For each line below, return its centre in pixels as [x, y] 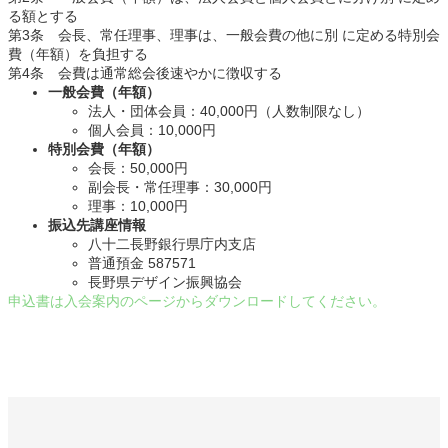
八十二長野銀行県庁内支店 [172, 244]
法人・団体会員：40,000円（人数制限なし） [229, 111]
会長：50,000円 [138, 168]
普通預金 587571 [142, 263]
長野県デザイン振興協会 [165, 282]
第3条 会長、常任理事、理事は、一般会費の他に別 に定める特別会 [224, 35]
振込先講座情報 [97, 225]
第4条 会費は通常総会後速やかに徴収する [145, 73]
